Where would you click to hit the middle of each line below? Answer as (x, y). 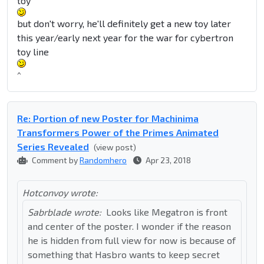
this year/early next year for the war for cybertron (125, 38)
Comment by (55, 160)
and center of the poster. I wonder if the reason (129, 226)
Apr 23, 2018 (167, 160)
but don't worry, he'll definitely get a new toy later (124, 24)
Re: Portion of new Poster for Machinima (108, 118)
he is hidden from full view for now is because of (132, 240)
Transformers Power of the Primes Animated (118, 133)
